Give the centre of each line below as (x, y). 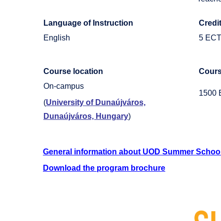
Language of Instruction (88, 23)
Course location (73, 72)
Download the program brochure (104, 168)
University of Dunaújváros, (96, 103)
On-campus (64, 86)
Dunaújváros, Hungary (86, 116)
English (57, 38)
